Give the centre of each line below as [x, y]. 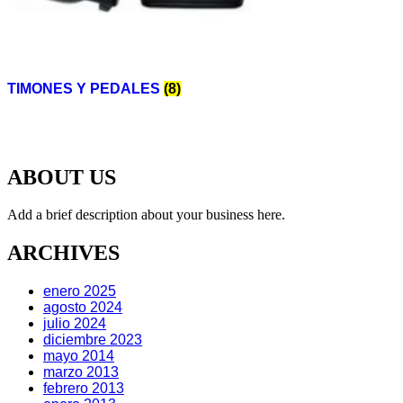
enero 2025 [80, 291]
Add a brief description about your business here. [146, 215]
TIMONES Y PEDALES [85, 88]
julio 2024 [75, 324]
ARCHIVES [63, 253]
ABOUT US [62, 177]
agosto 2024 [83, 308]
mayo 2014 [79, 356]
